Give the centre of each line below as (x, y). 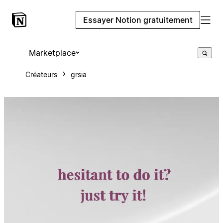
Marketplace (52, 53)
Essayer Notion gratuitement (138, 20)
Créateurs (41, 74)
